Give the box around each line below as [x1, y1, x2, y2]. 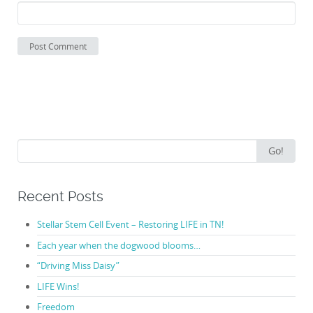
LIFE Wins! [36, 279, 79, 293]
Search [17, 138, 45, 152]
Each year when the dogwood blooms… [36, 238, 201, 252]
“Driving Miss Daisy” [36, 259, 119, 272]
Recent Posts [17, 188, 103, 205]
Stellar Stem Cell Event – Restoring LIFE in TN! [36, 218, 224, 231]
